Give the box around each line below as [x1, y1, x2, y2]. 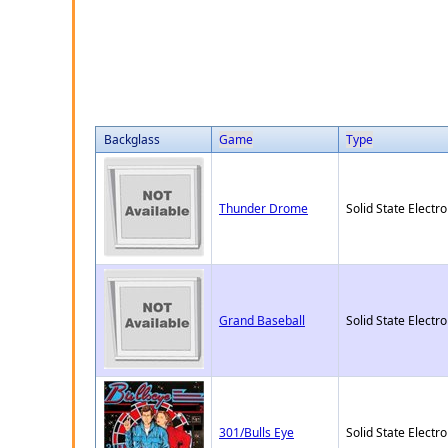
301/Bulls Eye [219, 423, 294, 441]
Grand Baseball [219, 311, 305, 329]
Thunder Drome [219, 199, 308, 217]
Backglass [104, 130, 160, 148]
